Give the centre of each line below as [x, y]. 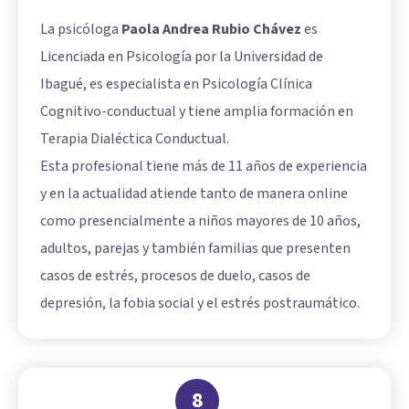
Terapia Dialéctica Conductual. [135, 138]
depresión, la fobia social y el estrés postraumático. [200, 303]
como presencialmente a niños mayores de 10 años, [200, 220]
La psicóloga [81, 29]
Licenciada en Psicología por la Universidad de [182, 56]
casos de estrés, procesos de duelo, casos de [175, 275]
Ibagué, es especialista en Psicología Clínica [176, 84]
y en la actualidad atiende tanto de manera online [194, 193]
